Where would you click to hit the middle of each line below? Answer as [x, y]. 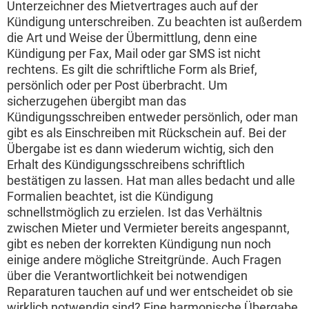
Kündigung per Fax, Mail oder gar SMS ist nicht [134, 53]
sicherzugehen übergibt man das [97, 101]
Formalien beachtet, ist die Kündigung [110, 196]
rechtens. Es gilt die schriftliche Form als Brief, [132, 69]
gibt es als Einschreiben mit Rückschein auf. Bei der [147, 132]
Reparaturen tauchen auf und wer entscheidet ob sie [150, 291]
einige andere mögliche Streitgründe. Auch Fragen [144, 259]
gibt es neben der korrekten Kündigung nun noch [139, 243]
